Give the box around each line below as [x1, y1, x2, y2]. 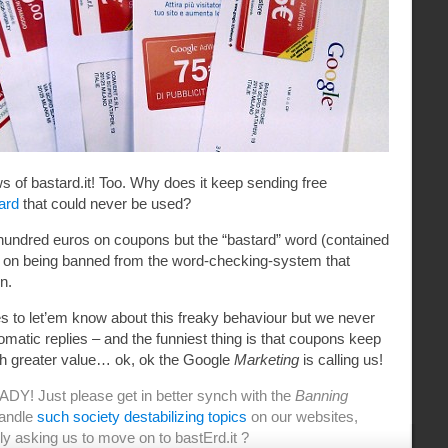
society [73, 408, 120, 425]
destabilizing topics [120, 408, 247, 425]
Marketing [234, 351, 299, 368]
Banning [295, 387, 348, 404]
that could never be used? [19, 195, 191, 212]
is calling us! [299, 351, 383, 368]
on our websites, [247, 408, 358, 425]
